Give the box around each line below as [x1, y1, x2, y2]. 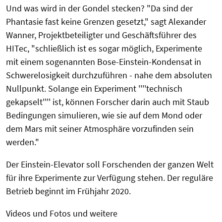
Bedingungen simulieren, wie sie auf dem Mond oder [6, 110, 202, 121]
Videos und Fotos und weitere [6, 208, 117, 220]
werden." [6, 136, 39, 148]
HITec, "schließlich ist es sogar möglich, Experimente [6, 43, 202, 55]
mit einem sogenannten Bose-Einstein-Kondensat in [6, 56, 201, 68]
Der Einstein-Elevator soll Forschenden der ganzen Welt [6, 159, 214, 170]
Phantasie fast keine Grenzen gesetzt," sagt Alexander [6, 16, 206, 28]
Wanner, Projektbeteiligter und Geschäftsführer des [6, 29, 197, 41]
